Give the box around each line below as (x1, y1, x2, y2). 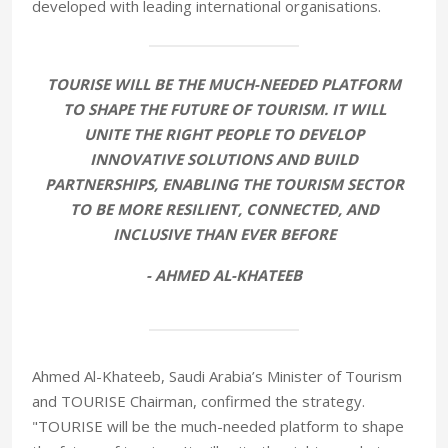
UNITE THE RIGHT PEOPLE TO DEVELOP (84, 124, 364, 145)
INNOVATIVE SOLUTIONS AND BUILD (90, 149, 358, 170)
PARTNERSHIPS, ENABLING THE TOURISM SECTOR (44, 174, 404, 195)
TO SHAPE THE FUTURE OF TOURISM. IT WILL (62, 99, 386, 120)
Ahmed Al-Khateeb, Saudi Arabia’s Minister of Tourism (32, 366, 402, 387)
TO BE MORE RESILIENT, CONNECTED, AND (69, 199, 379, 220)
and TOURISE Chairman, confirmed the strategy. (32, 391, 365, 412)
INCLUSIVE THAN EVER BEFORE (112, 224, 336, 245)
